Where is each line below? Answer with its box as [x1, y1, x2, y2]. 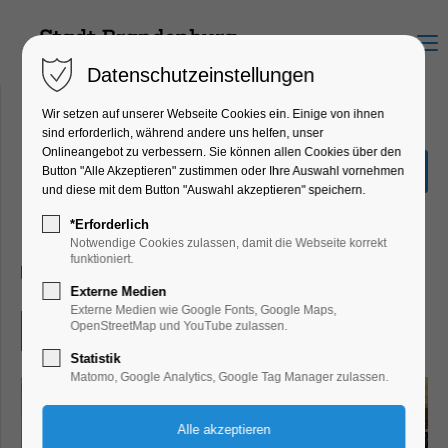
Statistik [70, 351, 121, 366]
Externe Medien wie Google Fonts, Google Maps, [70, 303, 337, 317]
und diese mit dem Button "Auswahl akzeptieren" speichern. [42, 183, 366, 197]
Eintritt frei [37, 321, 139, 340]
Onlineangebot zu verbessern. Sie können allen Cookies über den [42, 145, 402, 159]
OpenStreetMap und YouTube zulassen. [70, 319, 288, 333]
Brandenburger [21, 147, 223, 178]
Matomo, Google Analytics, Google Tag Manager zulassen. [70, 370, 389, 384]
